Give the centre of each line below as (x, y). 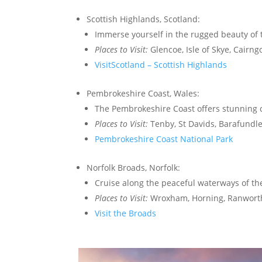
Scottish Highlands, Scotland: (144, 19)
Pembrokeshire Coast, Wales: (143, 93)
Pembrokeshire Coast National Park (164, 139)
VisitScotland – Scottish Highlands (161, 65)
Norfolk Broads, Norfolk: (134, 168)
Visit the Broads (126, 213)
